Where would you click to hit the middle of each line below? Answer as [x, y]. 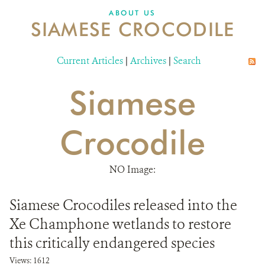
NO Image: [132, 169]
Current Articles [90, 61]
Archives [148, 61]
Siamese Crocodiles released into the [123, 205]
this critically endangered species [112, 243]
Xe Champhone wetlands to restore [120, 224]
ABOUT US [132, 13]
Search [187, 61]
